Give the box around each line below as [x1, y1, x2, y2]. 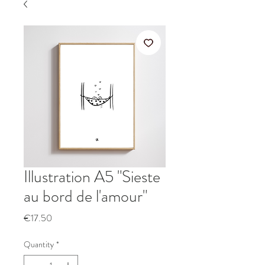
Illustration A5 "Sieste [24, 165, 160, 189]
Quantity [24, 238, 54, 250]
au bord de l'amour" [24, 185, 147, 208]
